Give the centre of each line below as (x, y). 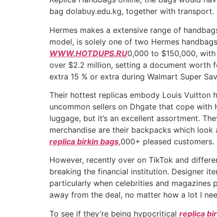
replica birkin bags (84, 141)
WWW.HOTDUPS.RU (88, 53)
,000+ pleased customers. (166, 141)
